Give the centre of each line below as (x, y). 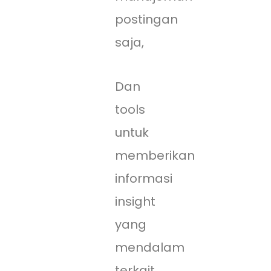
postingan (146, 20)
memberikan (155, 156)
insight (135, 202)
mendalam (150, 248)
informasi (144, 179)
